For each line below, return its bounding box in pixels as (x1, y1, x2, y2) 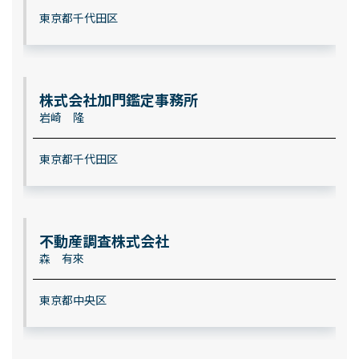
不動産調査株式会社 (38, 230, 169, 251)
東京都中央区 (38, 292, 107, 308)
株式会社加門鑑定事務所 (38, 89, 198, 110)
